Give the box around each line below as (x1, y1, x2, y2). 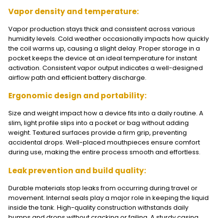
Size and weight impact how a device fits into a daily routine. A (8, 109, 203, 118)
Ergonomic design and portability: (8, 91, 146, 101)
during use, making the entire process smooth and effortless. (8, 147, 200, 157)
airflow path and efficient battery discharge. (8, 73, 146, 83)
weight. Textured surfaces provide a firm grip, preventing (8, 128, 187, 138)
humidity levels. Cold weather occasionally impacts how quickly (8, 34, 209, 44)
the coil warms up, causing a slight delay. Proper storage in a (8, 44, 200, 54)
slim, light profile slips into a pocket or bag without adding (8, 118, 189, 128)
